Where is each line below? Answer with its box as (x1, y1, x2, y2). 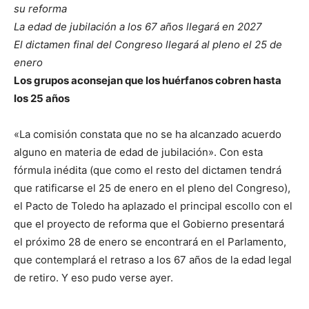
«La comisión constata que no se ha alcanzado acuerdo (14, 128, 281, 141)
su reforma (14, 2, 67, 16)
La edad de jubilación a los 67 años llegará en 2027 (14, 20, 262, 34)
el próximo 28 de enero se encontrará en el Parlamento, (14, 235, 286, 249)
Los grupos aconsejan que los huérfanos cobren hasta (14, 74, 281, 88)
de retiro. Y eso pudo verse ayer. (14, 271, 173, 285)
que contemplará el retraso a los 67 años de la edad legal (14, 253, 292, 267)
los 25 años (14, 92, 70, 106)
